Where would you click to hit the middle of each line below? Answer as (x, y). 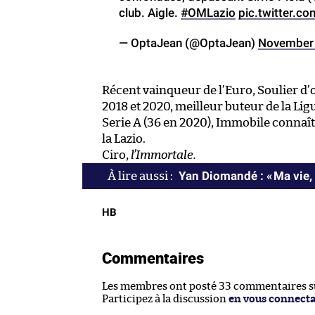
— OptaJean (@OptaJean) (188, 43)
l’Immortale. (163, 155)
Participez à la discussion (165, 299)
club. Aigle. (150, 12)
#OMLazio (208, 12)
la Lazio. (124, 139)
